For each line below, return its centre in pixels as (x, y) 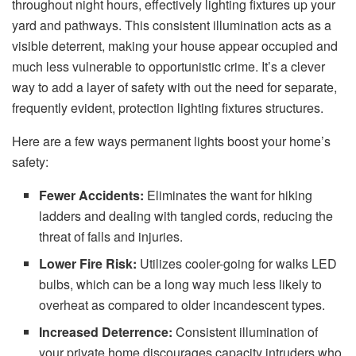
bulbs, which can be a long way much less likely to (181, 284)
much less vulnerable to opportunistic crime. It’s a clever (168, 67)
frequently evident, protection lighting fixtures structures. (168, 108)
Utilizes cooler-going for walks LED (239, 264)
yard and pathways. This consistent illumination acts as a (172, 25)
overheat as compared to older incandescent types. (182, 305)
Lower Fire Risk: (90, 264)
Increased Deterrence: (108, 332)
